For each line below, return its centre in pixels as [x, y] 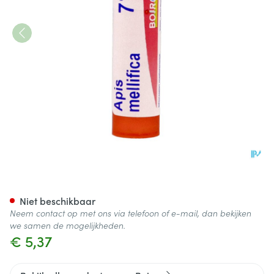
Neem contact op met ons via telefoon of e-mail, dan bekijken [131, 213]
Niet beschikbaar [57, 201]
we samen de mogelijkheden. [68, 225]
